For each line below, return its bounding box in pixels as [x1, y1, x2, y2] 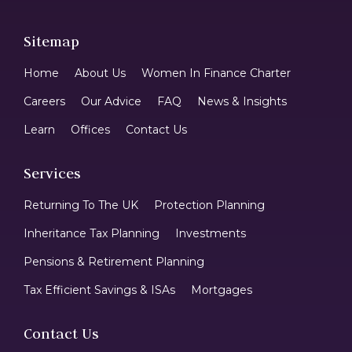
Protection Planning [154, 197, 265, 212]
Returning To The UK [24, 197, 138, 212]
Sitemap [24, 31, 79, 50]
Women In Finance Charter [141, 65, 291, 80]
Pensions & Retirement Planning [24, 254, 204, 269]
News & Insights [197, 93, 287, 108]
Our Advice [81, 93, 141, 108]
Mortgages [191, 282, 252, 297]
